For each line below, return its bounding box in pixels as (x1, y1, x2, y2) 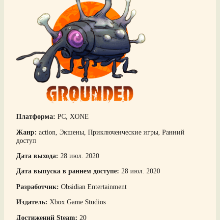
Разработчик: (16, 182, 59, 191)
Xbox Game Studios (48, 198, 106, 206)
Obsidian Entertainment (59, 182, 127, 191)
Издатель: (16, 198, 48, 206)
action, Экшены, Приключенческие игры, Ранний (39, 128, 185, 136)
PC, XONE (57, 112, 89, 121)
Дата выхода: (16, 152, 58, 160)
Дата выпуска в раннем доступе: (16, 167, 121, 175)
